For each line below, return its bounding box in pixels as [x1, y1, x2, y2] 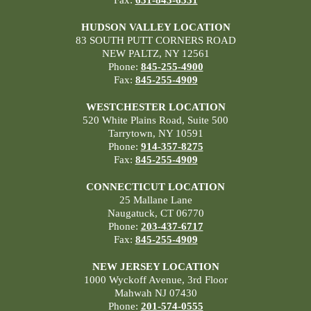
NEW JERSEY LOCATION [92, 260, 219, 272]
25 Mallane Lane [119, 194, 192, 205]
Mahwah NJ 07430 [114, 287, 197, 299]
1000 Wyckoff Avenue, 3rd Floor [83, 274, 228, 285]
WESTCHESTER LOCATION [85, 101, 226, 112]
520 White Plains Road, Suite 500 [83, 114, 228, 126]
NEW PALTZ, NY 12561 [101, 47, 210, 59]
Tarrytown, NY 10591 [108, 127, 203, 139]
